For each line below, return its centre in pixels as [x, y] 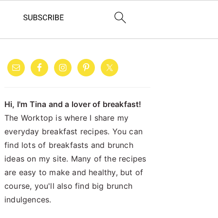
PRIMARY [38, 58]
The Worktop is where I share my [67, 118]
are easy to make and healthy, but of [74, 172]
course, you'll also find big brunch [68, 186]
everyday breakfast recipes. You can [73, 131]
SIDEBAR [36, 73]
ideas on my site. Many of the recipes [75, 159]
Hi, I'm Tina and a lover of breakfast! [73, 104]
